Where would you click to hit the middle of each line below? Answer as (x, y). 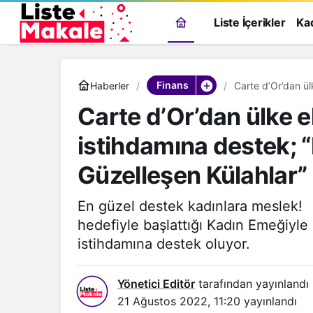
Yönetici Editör (156, 284)
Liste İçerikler (250, 22)
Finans (172, 85)
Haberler (110, 85)
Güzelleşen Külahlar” (192, 175)
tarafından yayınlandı (252, 284)
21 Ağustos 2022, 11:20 (179, 301)
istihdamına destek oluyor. (164, 244)
